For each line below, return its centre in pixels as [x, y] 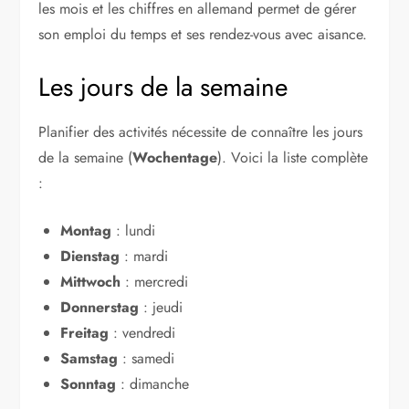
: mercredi [155, 281]
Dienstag [90, 256]
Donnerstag [100, 307]
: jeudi [161, 307]
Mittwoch [91, 281]
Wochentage [175, 157]
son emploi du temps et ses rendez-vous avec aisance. [203, 34]
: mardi [144, 256]
